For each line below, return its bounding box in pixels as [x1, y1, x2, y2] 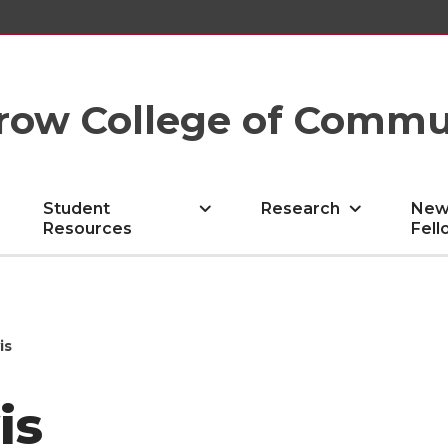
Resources [43, 219, 133, 238]
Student [43, 199, 111, 218]
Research [261, 199, 341, 218]
